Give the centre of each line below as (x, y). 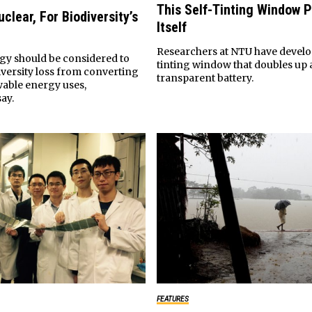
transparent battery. (205, 78)
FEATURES (172, 299)
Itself (171, 27)
